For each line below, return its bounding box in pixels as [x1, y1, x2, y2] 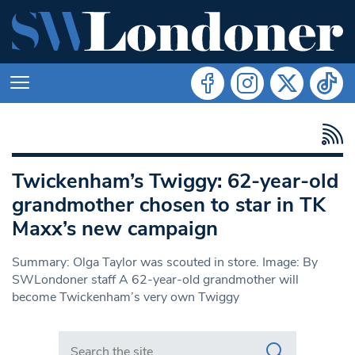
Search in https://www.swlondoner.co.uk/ [58, 330, 290, 348]
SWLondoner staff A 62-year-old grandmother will [12, 270, 299, 288]
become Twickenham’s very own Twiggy [12, 288, 239, 306]
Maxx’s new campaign [12, 214, 218, 242]
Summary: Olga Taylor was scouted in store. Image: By [12, 253, 318, 271]
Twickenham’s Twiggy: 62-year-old [12, 166, 338, 195]
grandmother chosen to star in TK [12, 190, 326, 219]
